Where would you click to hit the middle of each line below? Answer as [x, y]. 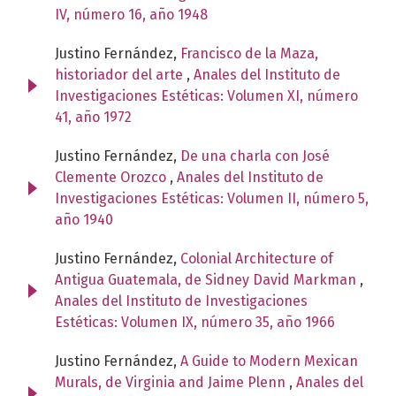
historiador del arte [121, 74]
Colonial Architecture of [257, 258]
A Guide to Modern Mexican [269, 361]
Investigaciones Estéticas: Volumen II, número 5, [212, 198]
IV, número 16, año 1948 [131, 14]
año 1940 [84, 219]
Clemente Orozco [112, 177]
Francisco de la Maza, [249, 53]
